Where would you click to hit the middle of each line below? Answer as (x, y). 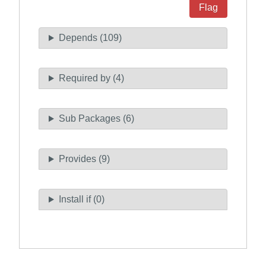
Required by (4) (91, 78)
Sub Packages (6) (96, 119)
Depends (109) (90, 38)
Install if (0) (81, 199)
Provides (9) (84, 159)
